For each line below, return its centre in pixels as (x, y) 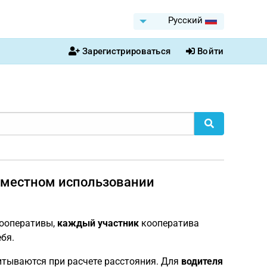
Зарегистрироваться (126, 51)
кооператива (169, 223)
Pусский (185, 20)
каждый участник (98, 223)
